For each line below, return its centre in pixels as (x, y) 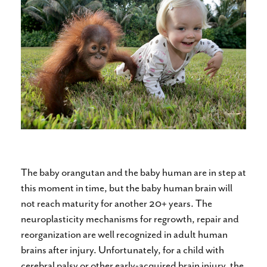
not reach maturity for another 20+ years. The (117, 203)
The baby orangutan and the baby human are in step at (133, 172)
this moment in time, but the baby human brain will (127, 187)
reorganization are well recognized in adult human (124, 234)
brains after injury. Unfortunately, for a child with (122, 249)
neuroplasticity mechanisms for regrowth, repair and (130, 218)
